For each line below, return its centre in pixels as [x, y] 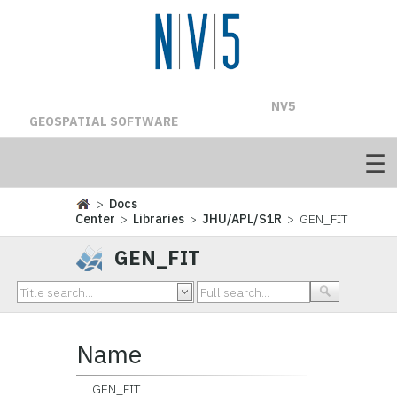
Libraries [159, 219]
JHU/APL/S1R [242, 219]
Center [96, 219]
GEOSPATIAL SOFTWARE [103, 121]
